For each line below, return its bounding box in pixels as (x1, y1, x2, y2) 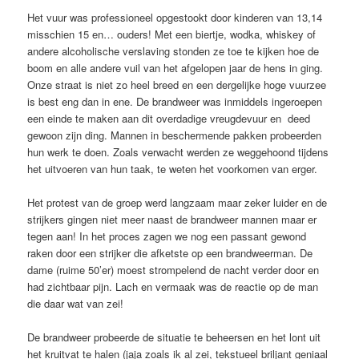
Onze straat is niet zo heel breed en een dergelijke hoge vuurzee (27, 76, 327, 92)
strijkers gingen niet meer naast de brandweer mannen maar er (27, 211, 317, 227)
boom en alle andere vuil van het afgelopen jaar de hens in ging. (27, 59, 324, 75)
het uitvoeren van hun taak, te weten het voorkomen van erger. (27, 160, 318, 176)
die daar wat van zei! (27, 295, 124, 311)
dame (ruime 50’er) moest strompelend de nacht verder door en (27, 261, 320, 277)
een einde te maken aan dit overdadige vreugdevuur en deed (27, 110, 311, 126)
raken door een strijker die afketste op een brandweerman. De (27, 244, 313, 260)
